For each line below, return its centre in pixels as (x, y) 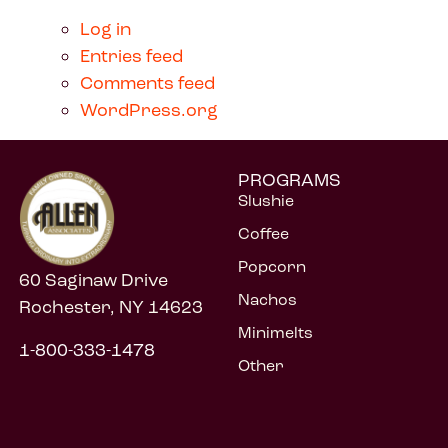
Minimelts (276, 333)
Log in (105, 28)
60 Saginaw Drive (93, 279)
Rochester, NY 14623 (110, 306)
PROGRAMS (290, 180)
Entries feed (131, 55)
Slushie (266, 201)
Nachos (268, 300)
